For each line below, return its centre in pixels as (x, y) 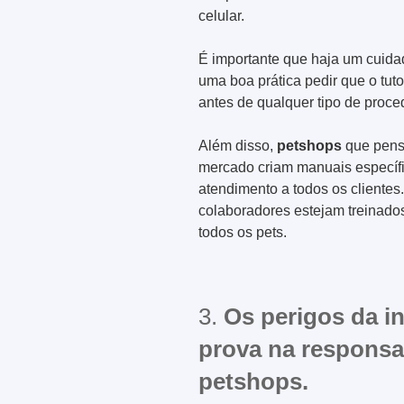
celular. (221, 15)
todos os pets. (243, 232)
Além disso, (238, 145)
